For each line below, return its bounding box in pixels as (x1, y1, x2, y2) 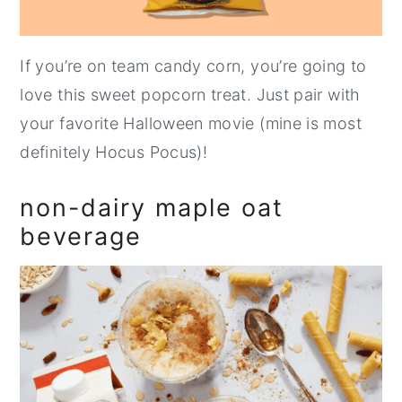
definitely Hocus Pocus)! (20, 143, 208, 162)
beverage (20, 222, 143, 252)
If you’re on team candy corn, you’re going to (20, 57, 367, 76)
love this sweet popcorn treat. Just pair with (20, 85, 361, 105)
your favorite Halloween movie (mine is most (20, 114, 362, 134)
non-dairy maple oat (20, 193, 284, 223)
